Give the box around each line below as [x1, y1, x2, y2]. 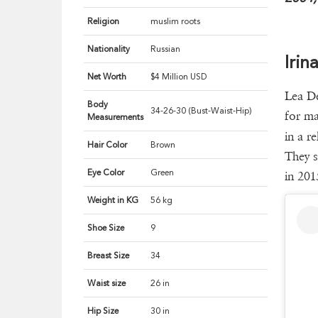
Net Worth [87, 72, 127, 82]
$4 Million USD [150, 72, 207, 82]
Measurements [87, 112, 144, 123]
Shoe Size [87, 223, 125, 234]
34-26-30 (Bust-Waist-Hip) [150, 106, 253, 116]
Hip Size [87, 306, 119, 317]
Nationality [87, 44, 131, 55]
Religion [87, 16, 120, 27]
